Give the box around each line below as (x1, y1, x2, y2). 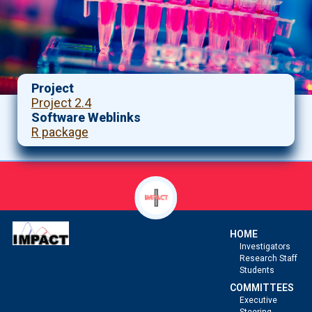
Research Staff (240, 253, 298, 263)
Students (240, 265, 275, 275)
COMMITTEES (230, 282, 295, 293)
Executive (240, 295, 278, 305)
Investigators (240, 242, 291, 251)
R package (31, 125, 88, 139)
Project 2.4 (31, 95, 91, 110)
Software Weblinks (31, 110, 141, 125)
